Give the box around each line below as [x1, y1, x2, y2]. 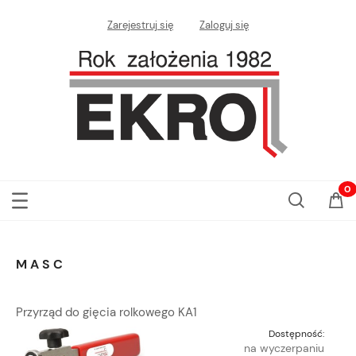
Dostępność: [269, 327, 324, 341]
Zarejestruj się [107, 18, 173, 33]
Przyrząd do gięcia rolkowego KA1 [16, 304, 197, 321]
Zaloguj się [199, 18, 249, 33]
